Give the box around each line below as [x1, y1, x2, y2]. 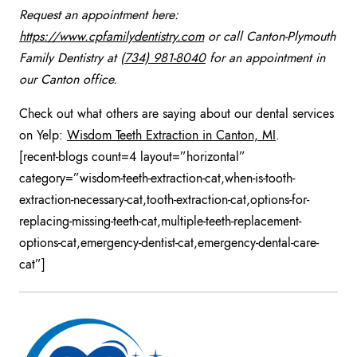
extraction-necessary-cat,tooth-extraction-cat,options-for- [19, 190, 309, 210]
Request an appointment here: [19, 6, 178, 25]
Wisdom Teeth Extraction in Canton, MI [67, 126, 276, 145]
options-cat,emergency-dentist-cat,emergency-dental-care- [19, 233, 319, 253]
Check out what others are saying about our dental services [19, 104, 334, 124]
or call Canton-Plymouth [204, 27, 335, 46]
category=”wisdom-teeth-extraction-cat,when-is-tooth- [19, 169, 295, 188]
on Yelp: [19, 126, 67, 145]
